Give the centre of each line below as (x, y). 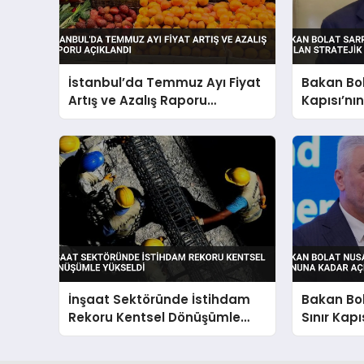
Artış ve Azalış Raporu (138, 100)
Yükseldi (96, 335)
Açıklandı (98, 118)
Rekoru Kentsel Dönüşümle (155, 317)
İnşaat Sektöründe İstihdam (160, 299)
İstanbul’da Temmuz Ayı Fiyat (165, 82)
